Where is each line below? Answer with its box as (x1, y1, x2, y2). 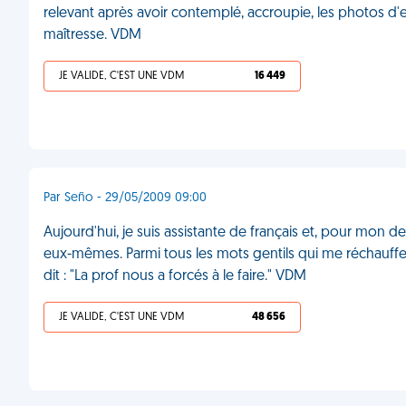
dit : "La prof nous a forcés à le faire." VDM (43, 269, 306, 284)
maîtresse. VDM (43, 28, 141, 43)
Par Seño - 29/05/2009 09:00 (43, 191, 207, 205)
